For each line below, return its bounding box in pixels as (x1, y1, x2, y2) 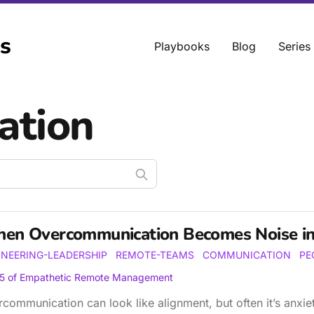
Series (278, 39, 310, 53)
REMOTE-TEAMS (116, 249, 194, 261)
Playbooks (154, 39, 210, 53)
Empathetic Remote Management (20, 271, 173, 283)
